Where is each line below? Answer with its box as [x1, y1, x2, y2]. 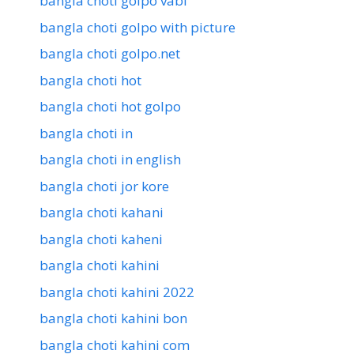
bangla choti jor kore [40, 176, 169, 195]
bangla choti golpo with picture [40, 17, 235, 36]
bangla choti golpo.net [40, 44, 180, 63]
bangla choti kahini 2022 [40, 282, 194, 301]
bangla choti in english [40, 150, 181, 169]
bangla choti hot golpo [40, 97, 181, 116]
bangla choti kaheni [40, 229, 163, 248]
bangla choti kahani [40, 203, 164, 222]
